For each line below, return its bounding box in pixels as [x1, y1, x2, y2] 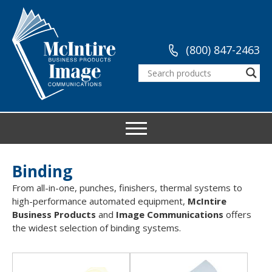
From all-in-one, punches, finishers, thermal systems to [12, 182, 242, 194]
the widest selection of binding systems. [12, 222, 181, 234]
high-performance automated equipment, [12, 195, 188, 208]
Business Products [12, 208, 96, 221]
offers [223, 208, 251, 221]
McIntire [188, 195, 226, 208]
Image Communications [116, 208, 223, 221]
